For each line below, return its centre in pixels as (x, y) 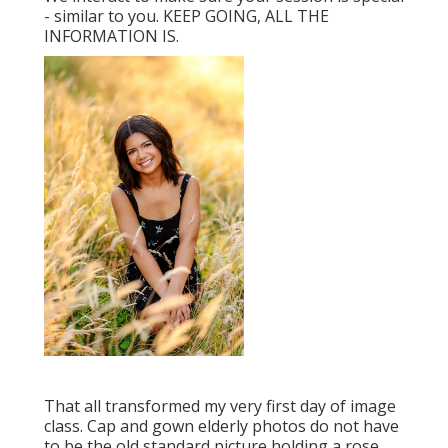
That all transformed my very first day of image (220, 406)
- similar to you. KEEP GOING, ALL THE (186, 16)
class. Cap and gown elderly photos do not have (221, 426)
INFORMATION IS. (111, 36)
